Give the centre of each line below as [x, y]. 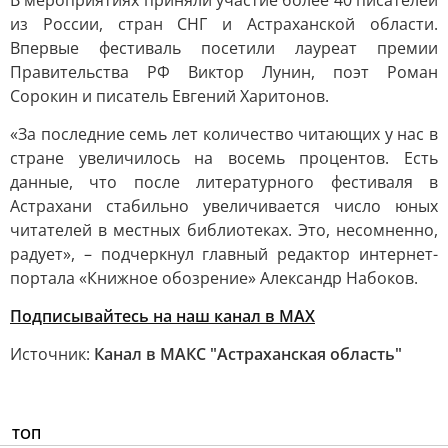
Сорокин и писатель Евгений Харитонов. [169, 96]
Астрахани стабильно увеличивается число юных [224, 206]
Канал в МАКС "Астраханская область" [248, 354]
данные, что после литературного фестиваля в [224, 182]
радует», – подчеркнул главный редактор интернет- [224, 254]
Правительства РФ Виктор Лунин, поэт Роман [224, 72]
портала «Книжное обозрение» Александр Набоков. [214, 278]
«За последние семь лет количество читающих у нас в [224, 134]
